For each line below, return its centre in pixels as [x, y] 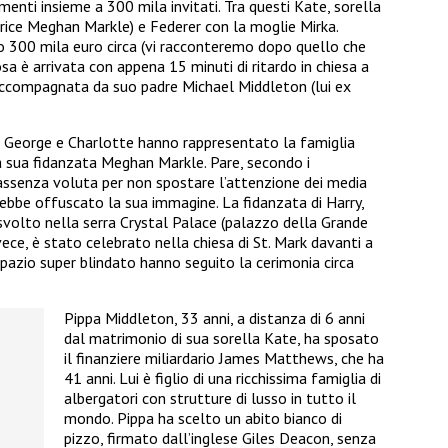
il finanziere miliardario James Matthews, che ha [224, 357]
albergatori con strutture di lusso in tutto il [210, 397]
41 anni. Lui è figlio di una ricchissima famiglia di [222, 377]
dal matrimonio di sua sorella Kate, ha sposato [221, 337]
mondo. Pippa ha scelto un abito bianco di [203, 417]
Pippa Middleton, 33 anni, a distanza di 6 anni [214, 317]
